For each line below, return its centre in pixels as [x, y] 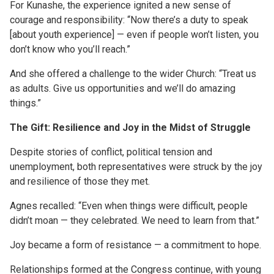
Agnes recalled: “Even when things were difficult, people [129, 206]
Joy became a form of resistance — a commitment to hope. [135, 245]
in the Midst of [175, 128]
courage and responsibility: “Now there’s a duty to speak [129, 20]
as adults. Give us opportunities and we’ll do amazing [123, 89]
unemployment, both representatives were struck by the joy [136, 167]
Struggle [231, 128]
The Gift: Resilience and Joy [74, 128]
